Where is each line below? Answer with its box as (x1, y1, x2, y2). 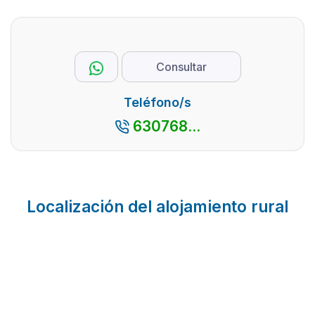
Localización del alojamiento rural (27, 197, 288, 217)
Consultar (155, 60, 207, 75)
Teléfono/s (124, 95, 191, 110)
